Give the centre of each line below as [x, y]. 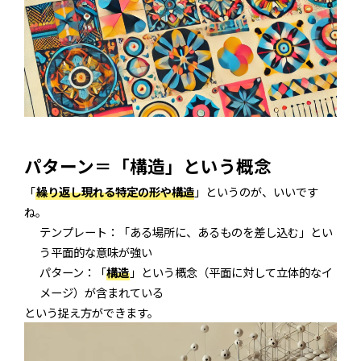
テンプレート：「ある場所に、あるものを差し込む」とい [186, 231]
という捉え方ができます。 [91, 312]
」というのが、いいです [257, 191]
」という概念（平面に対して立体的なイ [232, 272]
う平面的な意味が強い [95, 251]
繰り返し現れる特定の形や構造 [115, 191]
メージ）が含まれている [101, 292]
